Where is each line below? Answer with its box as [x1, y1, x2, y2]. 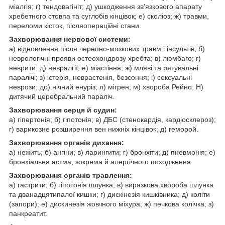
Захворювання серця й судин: [9, 105, 117, 114]
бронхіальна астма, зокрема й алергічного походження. [9, 157, 193, 166]
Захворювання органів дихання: [9, 138, 124, 147]
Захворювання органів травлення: [9, 171, 132, 179]
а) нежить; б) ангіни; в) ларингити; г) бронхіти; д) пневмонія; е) [9, 148, 215, 156]
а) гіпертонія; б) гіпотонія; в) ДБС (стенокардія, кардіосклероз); [9, 115, 216, 124]
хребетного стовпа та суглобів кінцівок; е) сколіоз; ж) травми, [9, 12, 209, 20]
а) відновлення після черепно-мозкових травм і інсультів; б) [9, 44, 205, 53]
